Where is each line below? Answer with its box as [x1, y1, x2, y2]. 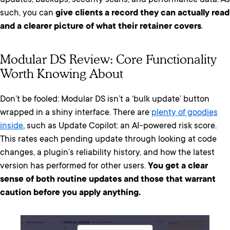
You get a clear [148, 161, 208, 171]
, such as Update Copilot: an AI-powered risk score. [23, 121, 217, 131]
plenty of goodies [151, 108, 218, 118]
